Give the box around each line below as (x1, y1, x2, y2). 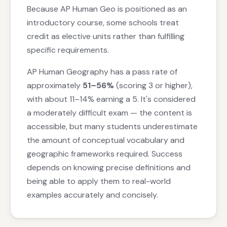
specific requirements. (27, 45, 109, 56)
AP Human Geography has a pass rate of (27, 66, 177, 78)
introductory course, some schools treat (27, 17, 179, 28)
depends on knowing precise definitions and (27, 162, 191, 173)
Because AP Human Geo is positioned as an (27, 4, 187, 15)
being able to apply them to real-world (27, 176, 171, 187)
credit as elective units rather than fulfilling (27, 31, 184, 42)
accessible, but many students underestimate (27, 121, 198, 132)
